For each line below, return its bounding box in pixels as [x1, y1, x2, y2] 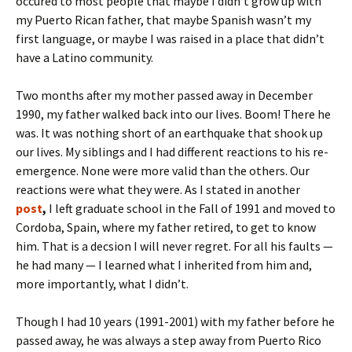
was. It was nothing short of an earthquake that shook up [16, 124, 323, 141]
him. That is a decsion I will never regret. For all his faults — [16, 237, 333, 254]
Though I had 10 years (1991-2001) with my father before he [16, 313, 335, 329]
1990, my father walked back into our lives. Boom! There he [16, 105, 331, 122]
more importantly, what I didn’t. [16, 275, 189, 291]
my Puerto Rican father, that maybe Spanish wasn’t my [16, 11, 311, 27]
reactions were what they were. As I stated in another [16, 181, 300, 197]
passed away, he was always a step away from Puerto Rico [16, 332, 321, 348]
